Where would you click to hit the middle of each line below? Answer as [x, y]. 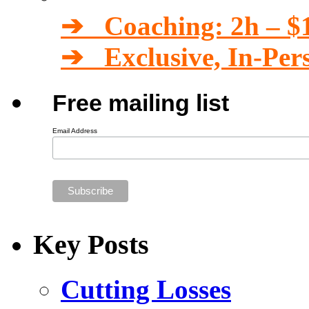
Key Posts [91, 245]
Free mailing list [140, 102]
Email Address [74, 130]
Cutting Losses [146, 290]
